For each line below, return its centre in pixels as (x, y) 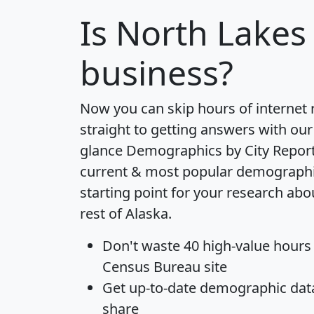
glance (103, 150)
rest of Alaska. (126, 213)
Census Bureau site (165, 266)
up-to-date (163, 287)
